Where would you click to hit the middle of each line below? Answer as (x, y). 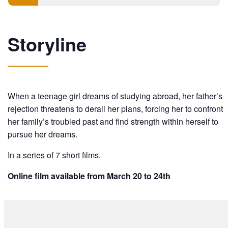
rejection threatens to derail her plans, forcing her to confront (115, 108)
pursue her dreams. (42, 134)
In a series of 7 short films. (54, 155)
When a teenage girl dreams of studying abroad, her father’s (115, 96)
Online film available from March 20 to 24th (89, 176)
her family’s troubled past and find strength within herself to (113, 121)
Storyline (47, 44)
